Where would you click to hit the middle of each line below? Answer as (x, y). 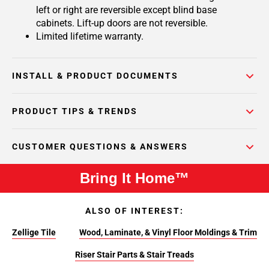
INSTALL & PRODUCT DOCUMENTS (95, 76)
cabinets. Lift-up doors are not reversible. (122, 23)
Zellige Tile (34, 232)
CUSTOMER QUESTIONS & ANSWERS (100, 147)
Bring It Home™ (134, 178)
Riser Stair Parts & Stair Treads (134, 255)
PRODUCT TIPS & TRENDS (75, 111)
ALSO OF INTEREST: (134, 211)
